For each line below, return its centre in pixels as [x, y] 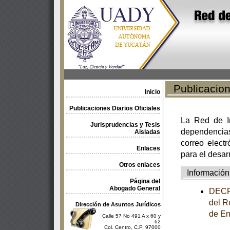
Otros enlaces [139, 165]
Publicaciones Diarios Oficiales [114, 108]
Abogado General [135, 188]
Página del [145, 181]
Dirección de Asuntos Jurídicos [118, 204]
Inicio [152, 92]
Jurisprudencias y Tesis [125, 125]
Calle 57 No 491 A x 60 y [131, 216]
